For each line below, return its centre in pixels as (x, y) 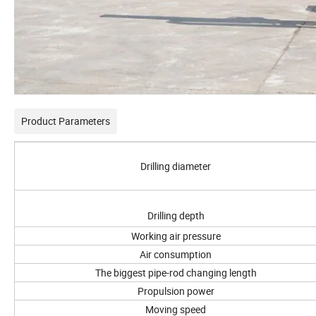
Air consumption (176, 254)
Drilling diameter (176, 166)
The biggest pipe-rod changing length (176, 272)
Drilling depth (176, 215)
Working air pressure (176, 236)
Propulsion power (176, 291)
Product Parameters (66, 121)
